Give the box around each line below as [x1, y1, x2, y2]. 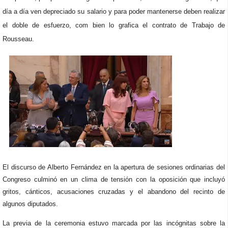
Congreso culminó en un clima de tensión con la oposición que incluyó [3, 176, 225, 183]
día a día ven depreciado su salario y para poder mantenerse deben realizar [3, 8, 225, 15]
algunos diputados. [3, 200, 58, 208]
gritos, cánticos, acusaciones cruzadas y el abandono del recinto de [3, 188, 225, 195]
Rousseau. [3, 35, 34, 43]
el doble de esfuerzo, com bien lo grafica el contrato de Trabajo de [3, 21, 225, 29]
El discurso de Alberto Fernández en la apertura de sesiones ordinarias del [3, 163, 225, 171]
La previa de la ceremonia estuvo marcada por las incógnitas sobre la [3, 219, 225, 227]
